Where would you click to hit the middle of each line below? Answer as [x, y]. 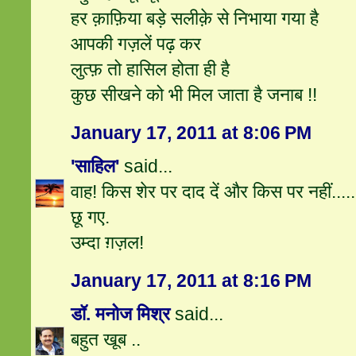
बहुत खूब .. [106, 340]
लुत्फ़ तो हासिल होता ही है [151, 70]
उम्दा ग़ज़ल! [108, 243]
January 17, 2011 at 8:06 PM [192, 133]
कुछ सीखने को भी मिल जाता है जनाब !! [194, 95]
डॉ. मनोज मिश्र [121, 314]
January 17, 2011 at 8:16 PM [192, 281]
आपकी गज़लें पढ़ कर [136, 44]
